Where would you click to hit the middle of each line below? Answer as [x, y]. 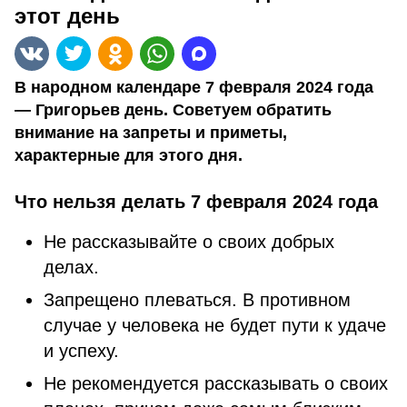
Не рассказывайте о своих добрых [189, 242]
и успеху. [81, 351]
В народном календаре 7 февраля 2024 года [194, 87]
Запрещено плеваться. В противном [197, 300]
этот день [67, 16]
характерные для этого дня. [129, 155]
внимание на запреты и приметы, [151, 133]
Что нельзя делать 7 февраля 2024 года [196, 202]
